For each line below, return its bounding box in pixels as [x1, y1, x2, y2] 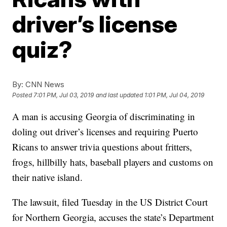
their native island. [12, 171, 83, 183]
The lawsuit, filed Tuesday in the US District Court [12, 196, 208, 208]
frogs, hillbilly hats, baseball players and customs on [12, 156, 214, 168]
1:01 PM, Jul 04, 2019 [144, 91, 205, 99]
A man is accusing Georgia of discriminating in [12, 110, 196, 123]
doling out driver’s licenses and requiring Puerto [12, 125, 199, 138]
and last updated [96, 91, 143, 99]
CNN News [23, 80, 65, 89]
